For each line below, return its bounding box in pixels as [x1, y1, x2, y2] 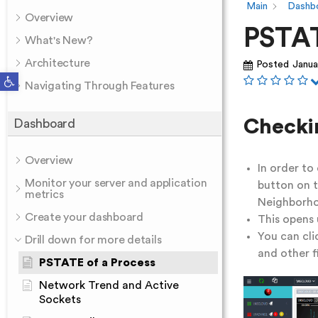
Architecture [25, 57, 90, 69]
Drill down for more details [25, 234, 162, 246]
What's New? [25, 35, 93, 46]
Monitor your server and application [25, 177, 207, 189]
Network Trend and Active [39, 280, 179, 291]
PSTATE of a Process [39, 257, 155, 268]
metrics [25, 189, 64, 200]
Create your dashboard [25, 212, 143, 223]
